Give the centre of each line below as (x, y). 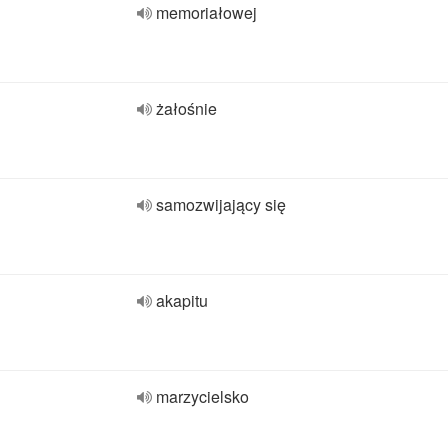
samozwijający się (221, 204)
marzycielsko (202, 396)
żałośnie (186, 108)
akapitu (182, 300)
